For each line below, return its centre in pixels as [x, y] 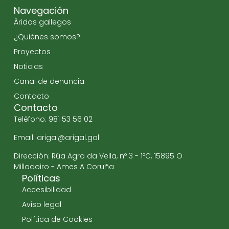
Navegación [41, 10]
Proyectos [32, 51]
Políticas [41, 178]
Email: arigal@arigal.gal [56, 137]
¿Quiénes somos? [47, 37]
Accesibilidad [46, 189]
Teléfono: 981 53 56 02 [53, 119]
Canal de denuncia [49, 81]
